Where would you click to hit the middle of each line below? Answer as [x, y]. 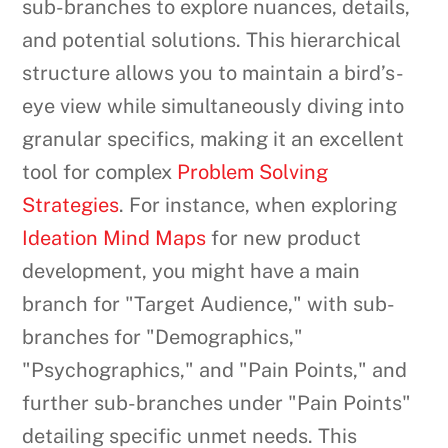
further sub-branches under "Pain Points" [217, 402]
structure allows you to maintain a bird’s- [213, 72]
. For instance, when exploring [258, 204]
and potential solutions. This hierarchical [212, 39]
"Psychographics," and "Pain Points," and [215, 369]
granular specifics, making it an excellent [213, 138]
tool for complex [100, 171]
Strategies [71, 204]
